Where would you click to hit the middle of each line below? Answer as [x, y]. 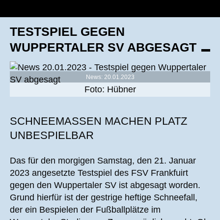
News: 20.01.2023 [110, 77]
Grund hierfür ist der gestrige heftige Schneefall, [104, 197]
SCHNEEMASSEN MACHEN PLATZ [98, 121]
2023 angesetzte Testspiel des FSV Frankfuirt [99, 173]
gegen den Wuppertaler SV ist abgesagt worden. [105, 185]
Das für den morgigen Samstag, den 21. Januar [103, 161]
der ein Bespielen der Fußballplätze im [85, 210]
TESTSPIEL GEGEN [67, 31]
